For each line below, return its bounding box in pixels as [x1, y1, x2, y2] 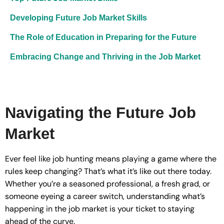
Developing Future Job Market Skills [10, 13, 147, 22]
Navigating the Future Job [5, 103, 196, 121]
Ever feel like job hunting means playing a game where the [5, 153, 216, 164]
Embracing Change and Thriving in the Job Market [10, 52, 200, 61]
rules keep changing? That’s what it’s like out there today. [5, 165, 211, 176]
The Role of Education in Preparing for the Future [10, 33, 196, 41]
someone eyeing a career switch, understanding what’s [5, 190, 205, 201]
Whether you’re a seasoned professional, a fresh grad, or [5, 178, 210, 189]
